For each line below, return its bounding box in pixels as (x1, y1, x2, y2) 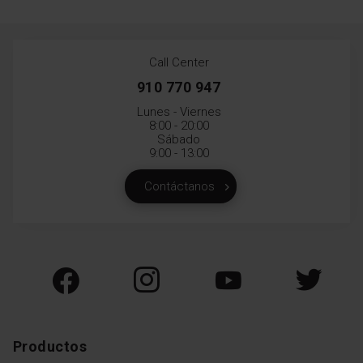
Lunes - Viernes (136, 104, 221, 119)
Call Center (148, 54, 209, 70)
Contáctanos (143, 178, 215, 194)
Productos (13, 337, 88, 355)
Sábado (157, 131, 200, 147)
